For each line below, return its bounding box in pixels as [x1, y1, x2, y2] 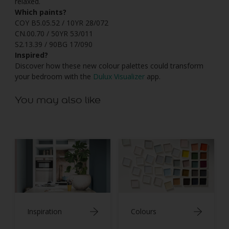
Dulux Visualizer [93, 72, 145, 82]
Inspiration [27, 207, 62, 217]
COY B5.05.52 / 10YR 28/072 [15, 18, 108, 28]
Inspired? [15, 50, 48, 60]
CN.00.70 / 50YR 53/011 [15, 29, 93, 39]
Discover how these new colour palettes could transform [15, 61, 203, 71]
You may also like [15, 94, 101, 106]
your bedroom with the [15, 72, 93, 82]
